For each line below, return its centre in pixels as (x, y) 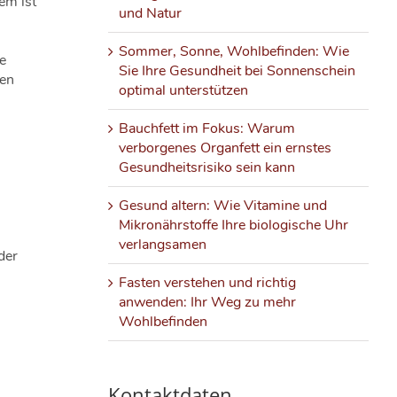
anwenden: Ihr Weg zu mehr (207, 302)
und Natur (150, 13)
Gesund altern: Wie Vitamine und (222, 205)
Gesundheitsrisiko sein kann (206, 167)
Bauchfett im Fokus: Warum (206, 128)
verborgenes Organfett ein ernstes (225, 148)
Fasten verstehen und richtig (207, 282)
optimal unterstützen (183, 90)
